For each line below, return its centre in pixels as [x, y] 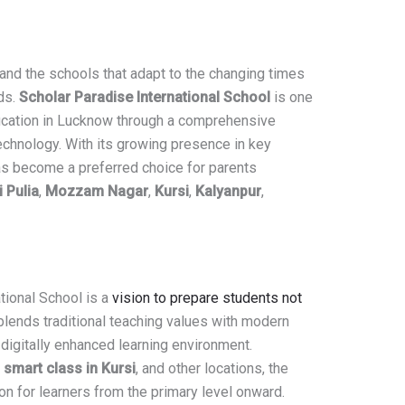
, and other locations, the [212, 369]
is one [291, 98]
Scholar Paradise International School [144, 98]
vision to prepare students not [207, 298]
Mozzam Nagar [96, 192]
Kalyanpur [228, 192]
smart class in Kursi [69, 369]
